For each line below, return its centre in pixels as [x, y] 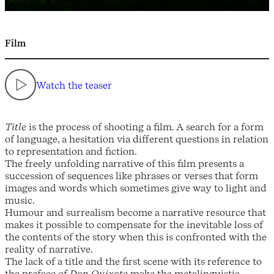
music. [20, 200]
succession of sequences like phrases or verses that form [131, 176]
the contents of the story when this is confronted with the [136, 237]
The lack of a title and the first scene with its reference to [133, 261]
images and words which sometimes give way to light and [136, 188]
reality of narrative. [49, 249]
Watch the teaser [74, 85]
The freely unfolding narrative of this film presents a [124, 164]
